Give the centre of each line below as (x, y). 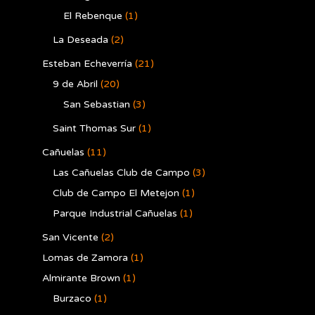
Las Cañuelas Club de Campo (121, 173)
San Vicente (70, 237)
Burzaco (72, 298)
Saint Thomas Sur (94, 128)
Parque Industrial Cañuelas (115, 213)
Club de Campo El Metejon (116, 193)
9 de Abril (75, 84)
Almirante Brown (81, 278)
